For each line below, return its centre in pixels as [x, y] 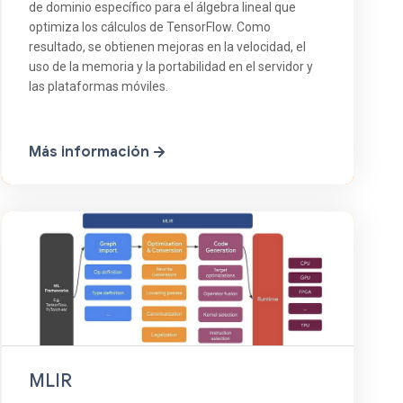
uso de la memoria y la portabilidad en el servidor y [170, 67]
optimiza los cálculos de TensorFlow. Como [149, 27]
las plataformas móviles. [98, 87]
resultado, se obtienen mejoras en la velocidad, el [167, 47]
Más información [90, 152]
